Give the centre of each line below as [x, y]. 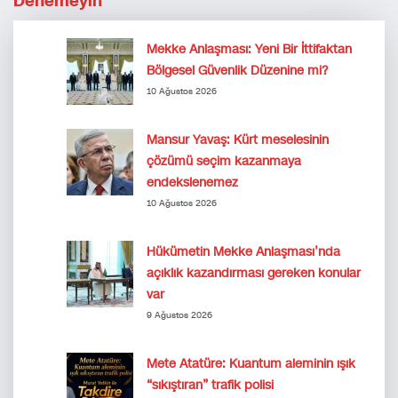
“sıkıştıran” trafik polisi [210, 385]
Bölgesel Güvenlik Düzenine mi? [237, 71]
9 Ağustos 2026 [179, 315]
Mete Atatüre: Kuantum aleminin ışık [251, 364]
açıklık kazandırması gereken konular [254, 273]
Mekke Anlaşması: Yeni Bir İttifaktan [249, 49]
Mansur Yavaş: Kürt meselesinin [238, 140]
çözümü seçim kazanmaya [224, 161]
